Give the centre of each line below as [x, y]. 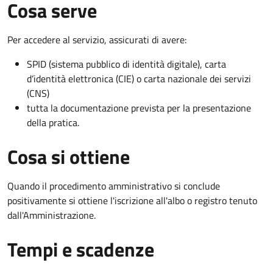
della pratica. [53, 122]
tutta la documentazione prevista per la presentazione [139, 108]
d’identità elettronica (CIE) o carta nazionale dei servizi [139, 78]
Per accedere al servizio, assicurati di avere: [97, 39]
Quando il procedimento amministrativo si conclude [114, 186]
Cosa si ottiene [69, 156]
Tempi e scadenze [81, 249]
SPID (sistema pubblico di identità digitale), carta [126, 64]
